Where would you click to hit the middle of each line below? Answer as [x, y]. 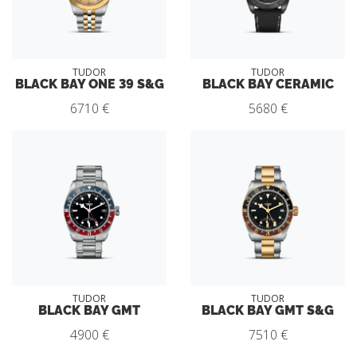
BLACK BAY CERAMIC [268, 82]
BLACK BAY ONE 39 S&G [89, 82]
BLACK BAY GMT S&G [268, 309]
